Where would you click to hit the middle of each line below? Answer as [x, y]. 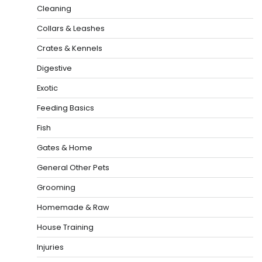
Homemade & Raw [73, 207]
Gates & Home [65, 147]
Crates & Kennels [70, 48]
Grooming [56, 187]
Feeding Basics [65, 108]
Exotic [47, 88]
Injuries [50, 247]
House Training [65, 227]
